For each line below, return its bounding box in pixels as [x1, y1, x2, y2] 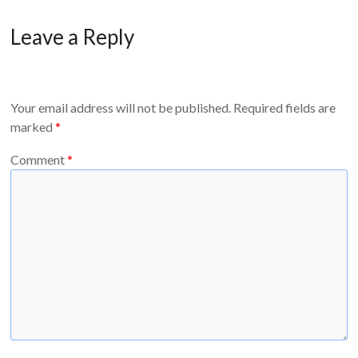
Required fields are [233, 99, 336, 115]
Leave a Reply [10, 24, 135, 50]
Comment [10, 152, 68, 168]
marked [10, 118, 56, 134]
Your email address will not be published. [10, 99, 232, 115]
